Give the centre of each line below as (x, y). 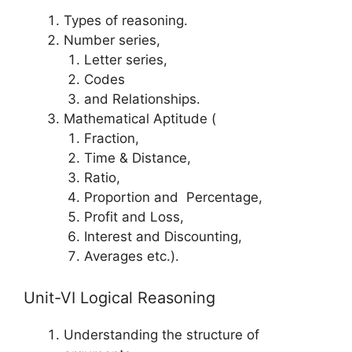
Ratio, (104, 177)
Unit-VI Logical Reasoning (119, 298)
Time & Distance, (139, 158)
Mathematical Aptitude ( (140, 118)
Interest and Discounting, (165, 236)
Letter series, (127, 59)
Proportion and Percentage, (175, 197)
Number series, (112, 40)
